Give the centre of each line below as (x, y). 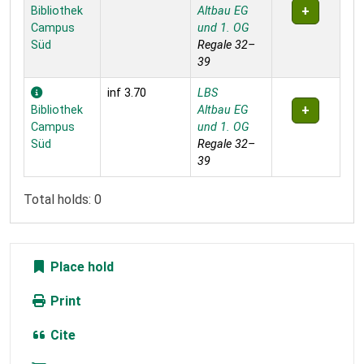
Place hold (80, 267)
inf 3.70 (127, 93)
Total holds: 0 (63, 200)
